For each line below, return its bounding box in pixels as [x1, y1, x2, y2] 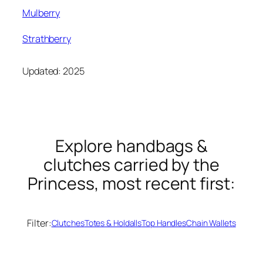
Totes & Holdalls [84, 217, 142, 229]
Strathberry [22, 32, 71, 46]
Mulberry [22, 6, 60, 20]
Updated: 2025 [22, 64, 85, 77]
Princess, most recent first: [28, 172, 235, 195]
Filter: [27, 216, 52, 230]
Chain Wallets [186, 217, 236, 229]
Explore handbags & [55, 134, 208, 158]
